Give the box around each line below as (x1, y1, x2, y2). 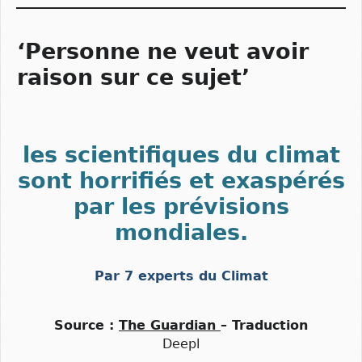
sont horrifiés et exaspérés (17, 167, 345, 193)
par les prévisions (73, 193, 289, 219)
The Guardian (119, 318, 216, 334)
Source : (54, 318, 119, 334)
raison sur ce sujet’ (17, 64, 250, 90)
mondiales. (114, 219, 248, 245)
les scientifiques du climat (22, 141, 340, 167)
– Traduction (221, 318, 308, 334)
